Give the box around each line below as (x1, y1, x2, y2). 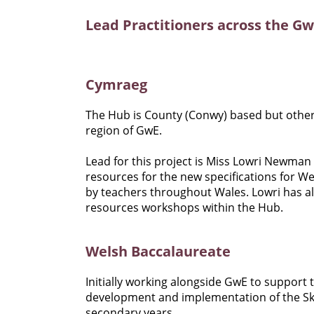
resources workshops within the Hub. (86, 200, 283, 216)
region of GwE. (86, 123, 162, 139)
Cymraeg (86, 75, 147, 95)
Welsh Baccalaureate (86, 242, 231, 261)
